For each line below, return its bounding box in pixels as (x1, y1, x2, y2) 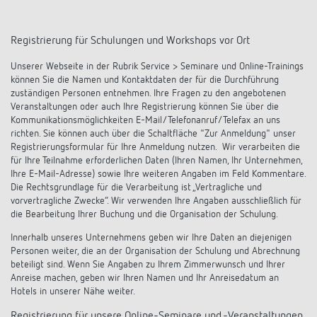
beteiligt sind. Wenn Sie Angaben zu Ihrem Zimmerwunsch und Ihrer (11, 260, 285, 270)
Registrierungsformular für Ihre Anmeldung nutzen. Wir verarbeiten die (11, 142, 300, 152)
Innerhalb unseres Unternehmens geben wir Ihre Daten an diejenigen (11, 233, 292, 243)
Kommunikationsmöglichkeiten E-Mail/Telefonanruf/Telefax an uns (11, 115, 280, 125)
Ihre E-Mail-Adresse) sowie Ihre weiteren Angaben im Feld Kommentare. (11, 169, 306, 179)
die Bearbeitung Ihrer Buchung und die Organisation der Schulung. (11, 209, 278, 219)
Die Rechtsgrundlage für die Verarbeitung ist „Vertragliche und (11, 183, 262, 192)
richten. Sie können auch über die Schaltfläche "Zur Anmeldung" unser (11, 129, 296, 139)
